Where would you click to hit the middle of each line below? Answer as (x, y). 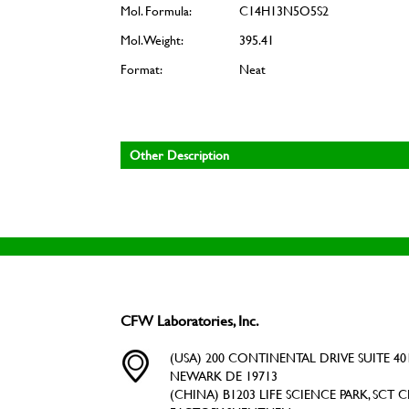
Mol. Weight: (152, 40)
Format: (142, 69)
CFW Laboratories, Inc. (190, 320)
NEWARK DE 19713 (224, 375)
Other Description (179, 154)
